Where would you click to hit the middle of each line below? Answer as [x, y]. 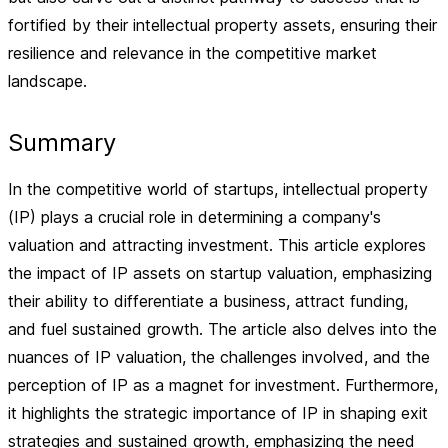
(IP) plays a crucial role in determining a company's [194, 217]
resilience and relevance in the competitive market [192, 53]
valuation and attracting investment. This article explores [217, 245]
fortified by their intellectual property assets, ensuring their [222, 25]
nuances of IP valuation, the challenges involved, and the [219, 357]
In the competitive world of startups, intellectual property [218, 189]
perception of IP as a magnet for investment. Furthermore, [223, 385]
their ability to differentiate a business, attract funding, [208, 301]
